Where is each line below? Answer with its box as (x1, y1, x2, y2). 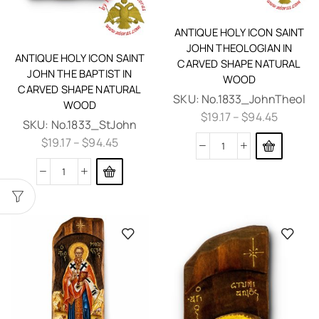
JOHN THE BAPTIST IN (27, 66, 132, 80)
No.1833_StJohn (51, 116, 137, 132)
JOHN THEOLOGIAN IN (186, 41, 293, 56)
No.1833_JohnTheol (202, 91, 305, 108)
